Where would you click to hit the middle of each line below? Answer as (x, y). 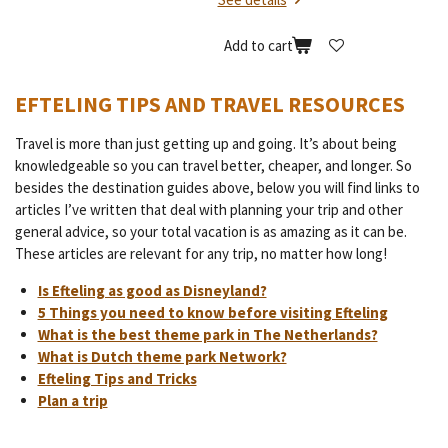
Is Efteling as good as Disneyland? (152, 291)
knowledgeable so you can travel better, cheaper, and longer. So (213, 166)
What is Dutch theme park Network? (162, 357)
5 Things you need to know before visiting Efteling (212, 313)
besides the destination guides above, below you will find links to (217, 188)
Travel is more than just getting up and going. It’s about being (206, 144)
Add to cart (258, 45)
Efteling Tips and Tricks (117, 379)
